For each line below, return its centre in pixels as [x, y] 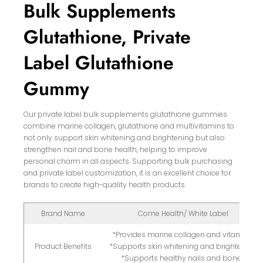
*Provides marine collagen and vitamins [183, 235]
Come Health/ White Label [183, 214]
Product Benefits [63, 247]
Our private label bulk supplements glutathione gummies [126, 114]
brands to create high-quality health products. [105, 185]
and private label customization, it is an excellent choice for [127, 173]
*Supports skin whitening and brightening [183, 247]
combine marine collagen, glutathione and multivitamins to [129, 126]
